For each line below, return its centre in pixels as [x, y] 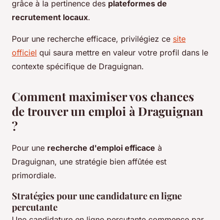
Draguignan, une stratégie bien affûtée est [89, 162]
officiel [24, 53]
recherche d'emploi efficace [101, 148]
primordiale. [34, 176]
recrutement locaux [50, 17]
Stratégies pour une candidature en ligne [97, 196]
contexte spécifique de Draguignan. [78, 67]
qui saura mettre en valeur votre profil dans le [123, 53]
